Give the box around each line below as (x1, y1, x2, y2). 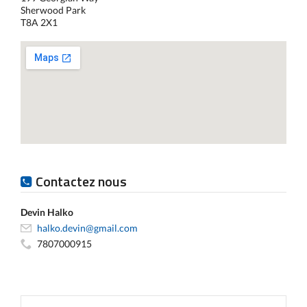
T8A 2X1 (21, 16, 58, 28)
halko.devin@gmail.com (37, 222, 138, 234)
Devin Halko (21, 206, 73, 218)
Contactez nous (36, 171, 127, 192)
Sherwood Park (21, 4, 86, 16)
